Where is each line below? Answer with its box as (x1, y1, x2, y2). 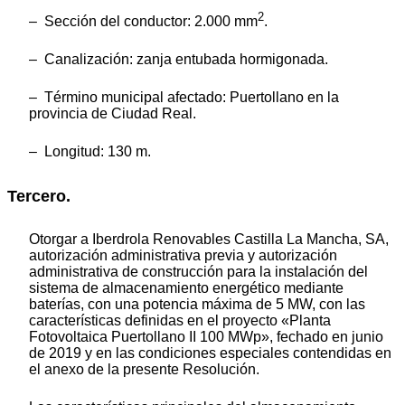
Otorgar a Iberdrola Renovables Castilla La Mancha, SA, (29, 231, 389, 247)
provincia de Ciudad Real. (29, 106, 196, 122)
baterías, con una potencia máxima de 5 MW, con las (29, 296, 365, 312)
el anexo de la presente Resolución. (29, 361, 259, 377)
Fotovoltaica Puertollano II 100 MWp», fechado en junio (29, 328, 383, 344)
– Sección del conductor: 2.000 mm (29, 14, 258, 30)
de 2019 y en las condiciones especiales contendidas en (29, 344, 391, 361)
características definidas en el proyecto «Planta (29, 312, 331, 328)
